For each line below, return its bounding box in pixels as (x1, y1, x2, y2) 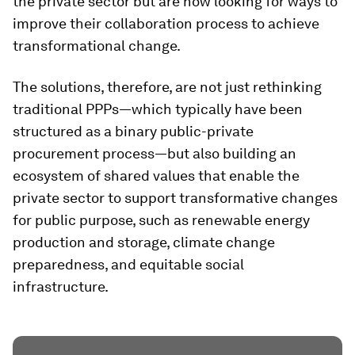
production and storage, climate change (13, 234, 275, 250)
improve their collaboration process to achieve (13, 15, 319, 32)
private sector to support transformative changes (13, 189, 338, 206)
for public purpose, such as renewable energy (13, 212, 310, 228)
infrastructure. (13, 278, 109, 295)
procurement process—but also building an (13, 145, 296, 162)
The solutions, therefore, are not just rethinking (13, 78, 322, 95)
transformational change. (13, 37, 181, 54)
